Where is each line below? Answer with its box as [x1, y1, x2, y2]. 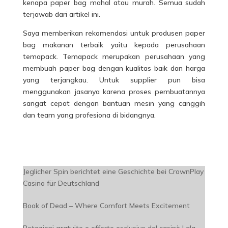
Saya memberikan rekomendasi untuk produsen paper [22, 28, 206, 38]
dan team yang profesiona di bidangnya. [22, 110, 156, 120]
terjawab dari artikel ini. [22, 10, 100, 19]
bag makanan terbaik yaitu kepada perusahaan [22, 40, 206, 50]
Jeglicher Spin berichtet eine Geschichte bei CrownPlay [22, 167, 204, 177]
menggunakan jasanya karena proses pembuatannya [22, 87, 206, 97]
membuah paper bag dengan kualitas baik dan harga [22, 64, 206, 73]
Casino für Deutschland [22, 179, 99, 188]
